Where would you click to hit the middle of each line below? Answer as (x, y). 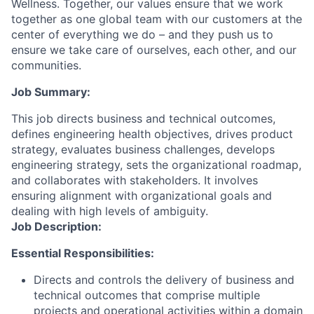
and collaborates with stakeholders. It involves (135, 180)
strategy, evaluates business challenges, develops (143, 149)
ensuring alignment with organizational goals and (142, 196)
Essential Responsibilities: (83, 253)
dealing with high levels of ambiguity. (110, 211)
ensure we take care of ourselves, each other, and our (154, 50)
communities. (46, 65)
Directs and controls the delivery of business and (164, 280)
